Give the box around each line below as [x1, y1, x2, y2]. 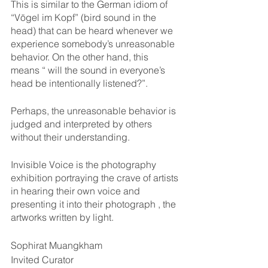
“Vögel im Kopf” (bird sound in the [11, 11, 159, 23]
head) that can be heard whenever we [11, 25, 175, 36]
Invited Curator [11, 254, 74, 266]
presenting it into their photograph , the [11, 198, 178, 210]
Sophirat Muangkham [11, 239, 102, 251]
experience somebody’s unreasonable [11, 38, 177, 50]
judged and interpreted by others [11, 118, 154, 130]
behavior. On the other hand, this [11, 51, 151, 63]
